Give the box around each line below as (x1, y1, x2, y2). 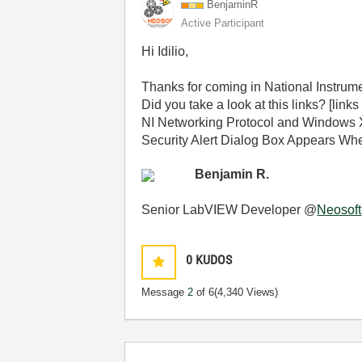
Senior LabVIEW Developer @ (141, 203, 318, 217)
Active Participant (181, 17, 265, 29)
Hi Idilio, (141, 44, 189, 58)
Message (141, 286, 188, 298)
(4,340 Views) (214, 286, 279, 298)
